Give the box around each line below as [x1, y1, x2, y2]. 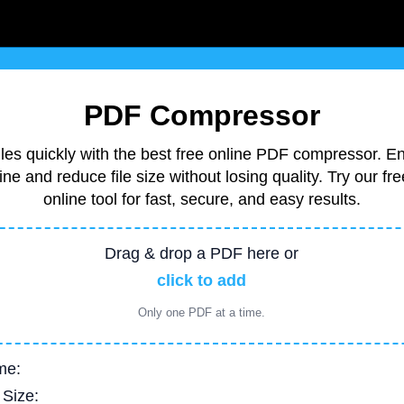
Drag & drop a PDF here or [105, 243, 299, 262]
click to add [157, 271, 247, 289]
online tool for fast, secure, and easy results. [42, 189, 361, 208]
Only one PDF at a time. [138, 305, 266, 319]
